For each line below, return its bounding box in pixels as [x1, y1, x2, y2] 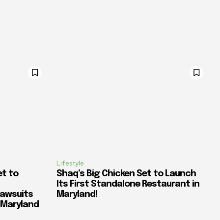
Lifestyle [56, 159, 84, 168]
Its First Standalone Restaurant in [56, 180, 199, 189]
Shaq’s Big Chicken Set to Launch [56, 169, 196, 179]
